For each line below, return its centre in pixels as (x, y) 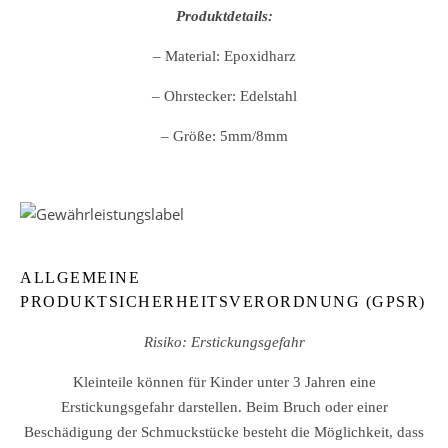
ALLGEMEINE (80, 277)
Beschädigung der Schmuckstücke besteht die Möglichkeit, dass (224, 432)
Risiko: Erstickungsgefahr (224, 342)
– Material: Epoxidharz (224, 56)
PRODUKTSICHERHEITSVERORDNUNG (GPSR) (223, 301)
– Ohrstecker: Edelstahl (224, 96)
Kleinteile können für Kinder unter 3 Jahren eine (224, 382)
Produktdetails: (224, 16)
